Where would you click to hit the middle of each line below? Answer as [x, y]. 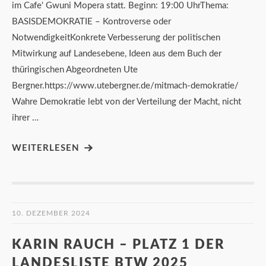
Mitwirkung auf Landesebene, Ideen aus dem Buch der [117, 53]
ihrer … [25, 118]
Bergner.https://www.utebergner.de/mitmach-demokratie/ [125, 85]
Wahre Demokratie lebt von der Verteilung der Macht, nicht [126, 102]
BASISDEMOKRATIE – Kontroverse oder [91, 21]
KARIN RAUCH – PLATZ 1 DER [118, 244]
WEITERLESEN [46, 148]
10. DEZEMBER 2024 [51, 213]
